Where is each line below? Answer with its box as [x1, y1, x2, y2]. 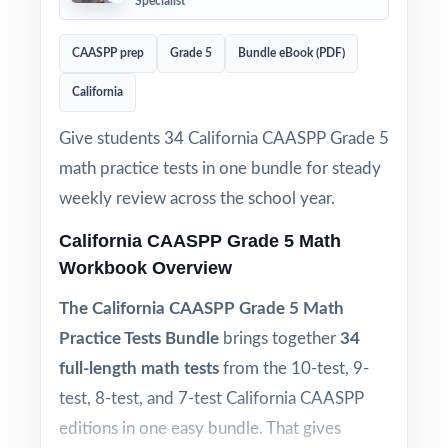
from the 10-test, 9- [219, 360, 369, 377]
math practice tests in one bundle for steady [59, 160, 381, 177]
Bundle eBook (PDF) [238, 47, 345, 59]
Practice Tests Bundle [59, 330, 219, 347]
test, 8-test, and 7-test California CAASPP [59, 390, 364, 407]
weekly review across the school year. [59, 190, 335, 207]
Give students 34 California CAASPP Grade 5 [59, 130, 389, 147]
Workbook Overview [59, 258, 232, 278]
